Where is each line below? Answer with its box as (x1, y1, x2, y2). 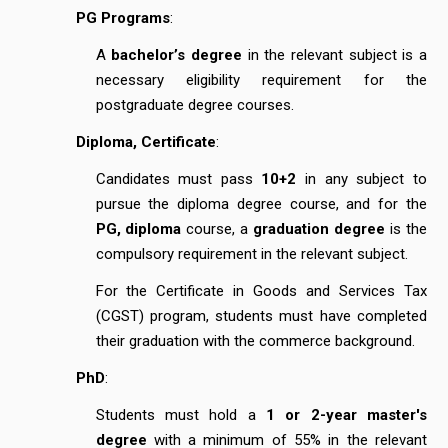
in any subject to (305, 169, 428, 188)
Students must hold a (95, 405, 266, 424)
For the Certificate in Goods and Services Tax (95, 281, 427, 300)
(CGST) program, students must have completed (95, 306, 427, 325)
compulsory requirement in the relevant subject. (95, 244, 408, 263)
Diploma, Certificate (75, 132, 216, 151)
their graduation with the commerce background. (95, 331, 415, 350)
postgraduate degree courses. (95, 95, 294, 114)
